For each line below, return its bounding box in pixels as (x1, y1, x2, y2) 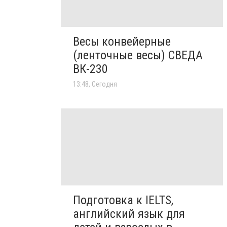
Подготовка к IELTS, (73, 193, 173, 208)
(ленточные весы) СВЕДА (73, 48, 203, 62)
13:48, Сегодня (73, 80, 117, 88)
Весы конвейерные (73, 34, 171, 49)
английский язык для (73, 207, 185, 221)
